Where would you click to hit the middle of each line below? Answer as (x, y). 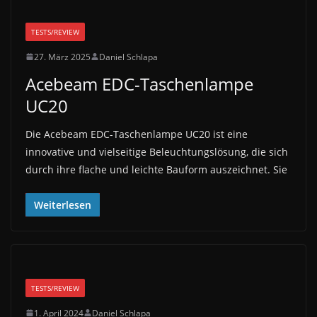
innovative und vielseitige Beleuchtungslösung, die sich (157, 151)
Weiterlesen (63, 204)
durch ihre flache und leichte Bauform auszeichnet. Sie (156, 169)
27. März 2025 (62, 57)
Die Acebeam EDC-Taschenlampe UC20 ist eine (137, 134)
